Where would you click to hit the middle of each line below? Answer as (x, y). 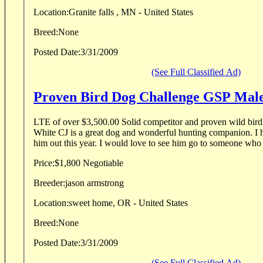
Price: (44, 163)
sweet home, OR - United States (128, 203)
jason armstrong (95, 183)
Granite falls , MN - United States (131, 12)
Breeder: (49, 183)
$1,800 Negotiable (89, 163)
